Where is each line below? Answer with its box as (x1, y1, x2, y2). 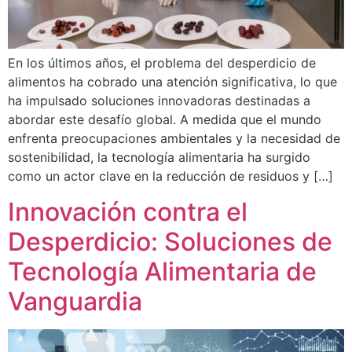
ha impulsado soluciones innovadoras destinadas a (8, 93, 310, 109)
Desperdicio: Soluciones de (8, 225, 332, 257)
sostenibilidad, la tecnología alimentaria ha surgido (8, 149, 310, 166)
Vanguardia (8, 285, 142, 317)
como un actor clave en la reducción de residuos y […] (8, 168, 333, 185)
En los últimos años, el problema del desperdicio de (8, 55, 316, 71)
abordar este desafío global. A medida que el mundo (8, 112, 321, 128)
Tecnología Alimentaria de (8, 255, 317, 287)
